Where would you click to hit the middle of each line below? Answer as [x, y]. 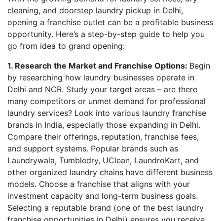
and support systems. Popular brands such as [93, 148]
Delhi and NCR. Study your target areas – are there [102, 89]
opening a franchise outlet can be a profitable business [110, 22]
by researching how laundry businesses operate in [101, 77]
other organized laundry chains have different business [110, 172]
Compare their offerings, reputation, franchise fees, [103, 137]
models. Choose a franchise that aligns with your [99, 184]
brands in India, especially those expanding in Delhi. [104, 125]
